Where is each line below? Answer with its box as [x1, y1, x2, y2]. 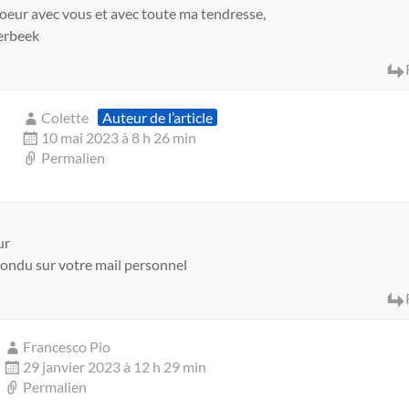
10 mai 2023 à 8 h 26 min [41, 129, 197, 147]
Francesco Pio [23, 338, 111, 356]
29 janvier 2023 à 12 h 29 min [23, 358, 207, 376]
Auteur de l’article [102, 109, 214, 127]
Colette [41, 109, 89, 127]
